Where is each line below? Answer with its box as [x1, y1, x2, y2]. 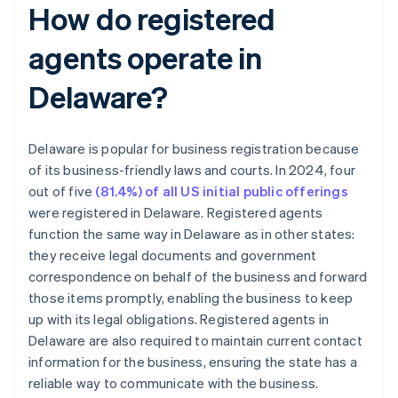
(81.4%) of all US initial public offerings [95, 182, 348, 201]
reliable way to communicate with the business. [28, 374, 319, 393]
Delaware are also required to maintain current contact [28, 331, 362, 350]
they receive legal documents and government [28, 246, 317, 265]
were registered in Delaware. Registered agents [28, 203, 323, 222]
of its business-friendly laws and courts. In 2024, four [28, 161, 356, 179]
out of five [28, 182, 96, 201]
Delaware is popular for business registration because [28, 139, 360, 158]
